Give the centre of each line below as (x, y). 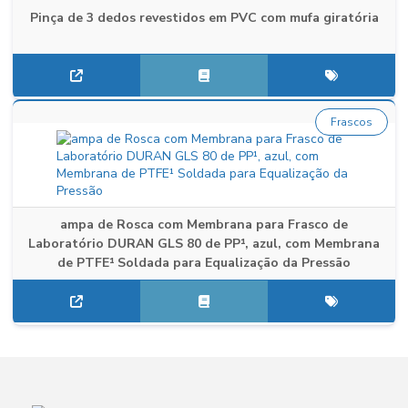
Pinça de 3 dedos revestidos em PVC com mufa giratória (204, 18)
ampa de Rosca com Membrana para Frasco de (204, 224)
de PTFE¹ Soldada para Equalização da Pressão (204, 263)
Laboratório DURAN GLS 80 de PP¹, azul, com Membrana (204, 244)
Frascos (352, 122)
